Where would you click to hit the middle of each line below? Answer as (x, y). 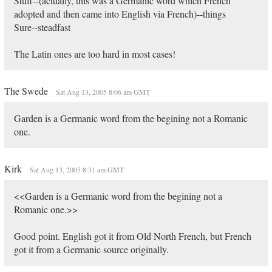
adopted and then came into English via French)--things (120, 14)
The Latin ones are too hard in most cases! (94, 54)
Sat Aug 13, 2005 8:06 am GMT (103, 92)
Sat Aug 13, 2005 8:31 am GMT (76, 169)
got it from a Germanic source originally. (91, 249)
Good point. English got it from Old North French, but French (132, 236)
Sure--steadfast (42, 27)
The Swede (27, 91)
